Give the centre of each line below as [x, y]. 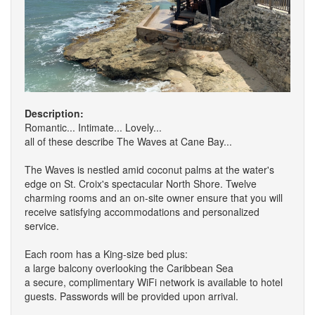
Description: [54, 113]
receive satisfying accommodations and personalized [142, 211]
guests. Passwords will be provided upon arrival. [131, 296]
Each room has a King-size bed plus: [106, 253]
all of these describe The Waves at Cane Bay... [128, 141]
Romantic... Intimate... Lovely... [93, 127]
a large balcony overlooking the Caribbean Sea [129, 268]
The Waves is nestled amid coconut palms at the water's [149, 169]
